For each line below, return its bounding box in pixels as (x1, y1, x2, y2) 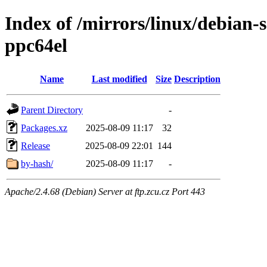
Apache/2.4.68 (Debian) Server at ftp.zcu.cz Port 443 (5, 186, 205, 197)
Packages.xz (21, 122, 67, 133)
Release (21, 140, 50, 151)
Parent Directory (21, 104, 83, 115)
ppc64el (5, 35, 67, 57)
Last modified (91, 73, 147, 84)
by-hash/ (21, 158, 53, 169)
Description (174, 73, 221, 84)
